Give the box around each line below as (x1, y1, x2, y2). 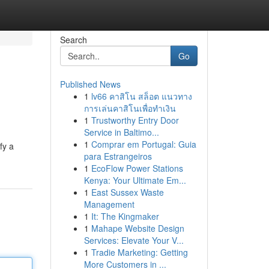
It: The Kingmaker (91, 210, 159, 222)
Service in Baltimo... (83, 126, 159, 138)
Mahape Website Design (91, 222, 184, 234)
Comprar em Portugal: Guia (91, 138, 196, 150)
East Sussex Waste (91, 186, 164, 198)
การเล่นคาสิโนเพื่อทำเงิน (83, 102, 176, 114)
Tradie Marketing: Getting (91, 246, 188, 258)
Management (83, 198, 134, 210)
